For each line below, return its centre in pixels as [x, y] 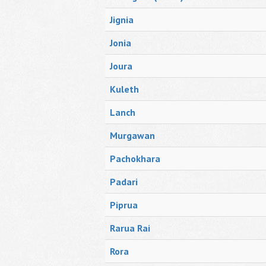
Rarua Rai [130, 228]
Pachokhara [135, 159]
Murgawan [132, 135]
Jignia [122, 20]
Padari [124, 182]
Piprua [124, 205]
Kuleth [124, 89]
